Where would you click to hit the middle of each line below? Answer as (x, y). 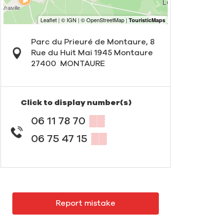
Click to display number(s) (76, 103)
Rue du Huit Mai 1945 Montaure (92, 53)
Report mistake (85, 203)
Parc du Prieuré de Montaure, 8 (92, 42)
